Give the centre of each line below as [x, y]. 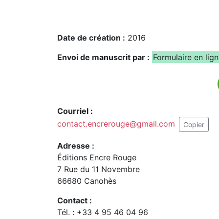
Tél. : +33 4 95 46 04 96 [103, 212]
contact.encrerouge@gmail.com [116, 123]
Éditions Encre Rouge [97, 157]
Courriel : [75, 111]
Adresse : [76, 145]
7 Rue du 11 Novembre [99, 169]
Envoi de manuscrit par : [103, 57]
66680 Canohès [87, 181]
